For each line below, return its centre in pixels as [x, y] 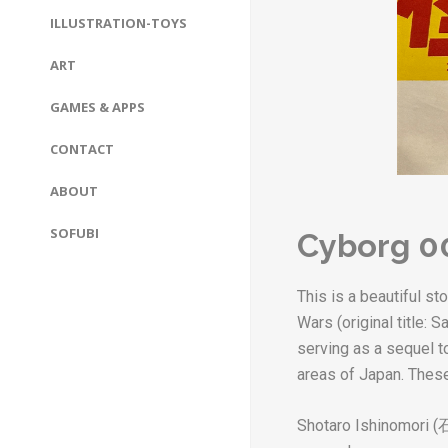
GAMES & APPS [97, 107]
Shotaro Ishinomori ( [367, 425]
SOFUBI [74, 233]
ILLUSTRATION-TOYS [118, 23]
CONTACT [82, 149]
